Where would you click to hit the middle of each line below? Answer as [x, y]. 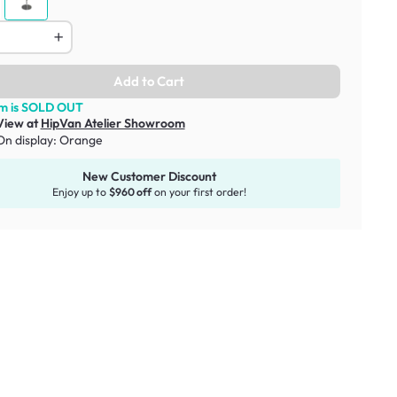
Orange [81, 140]
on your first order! [198, 192]
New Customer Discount [149, 176]
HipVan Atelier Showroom [113, 123]
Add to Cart [149, 81]
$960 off [130, 192]
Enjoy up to [80, 192]
